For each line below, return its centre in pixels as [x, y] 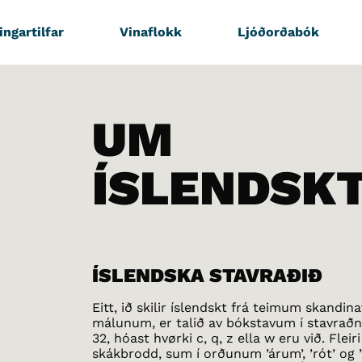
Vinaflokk [151, 32]
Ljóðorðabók [278, 32]
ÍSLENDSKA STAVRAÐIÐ [208, 276]
